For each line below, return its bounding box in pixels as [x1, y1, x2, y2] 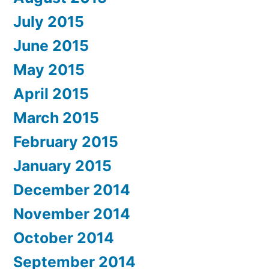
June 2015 [13, 36, 89, 55]
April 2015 [13, 84, 89, 103]
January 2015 [13, 156, 112, 175]
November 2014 [13, 204, 130, 223]
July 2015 [13, 12, 84, 31]
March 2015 [13, 108, 99, 127]
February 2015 [13, 132, 118, 151]
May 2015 [13, 60, 85, 79]
